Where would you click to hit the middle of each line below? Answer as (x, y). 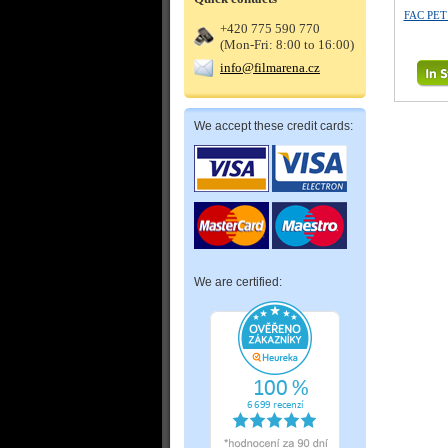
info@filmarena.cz (270, 67)
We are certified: (238, 282)
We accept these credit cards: (273, 126)
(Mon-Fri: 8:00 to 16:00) (287, 44)
